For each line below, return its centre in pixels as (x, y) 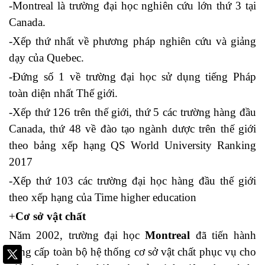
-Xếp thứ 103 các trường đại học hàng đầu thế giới (132, 181)
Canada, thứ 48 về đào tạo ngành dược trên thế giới (132, 129)
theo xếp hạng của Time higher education (103, 198)
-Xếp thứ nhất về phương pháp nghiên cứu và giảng (132, 41)
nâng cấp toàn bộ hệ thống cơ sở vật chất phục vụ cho (132, 252)
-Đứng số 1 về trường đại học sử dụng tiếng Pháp (132, 77)
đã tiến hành (223, 235)
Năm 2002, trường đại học (77, 235)
